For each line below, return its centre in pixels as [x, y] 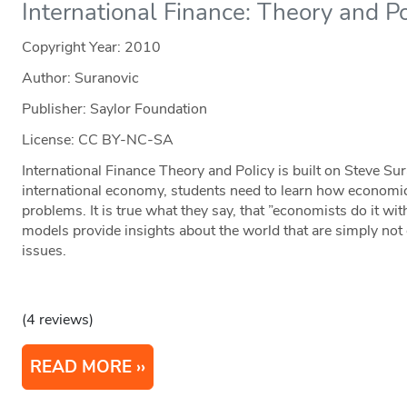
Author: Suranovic [81, 79]
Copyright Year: [74, 48]
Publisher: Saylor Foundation [115, 109]
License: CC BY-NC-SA [98, 140]
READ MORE [81, 367]
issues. [45, 251]
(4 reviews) [58, 320]
